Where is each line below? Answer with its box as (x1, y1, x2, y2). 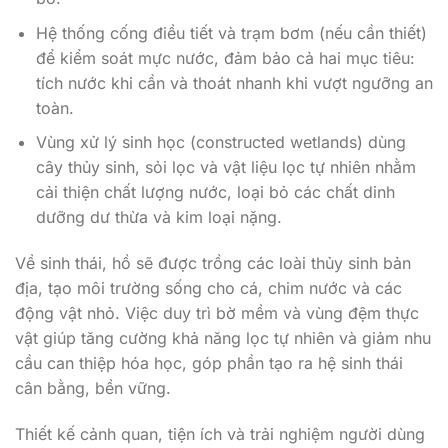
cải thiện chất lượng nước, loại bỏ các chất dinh (35, 182, 395, 203)
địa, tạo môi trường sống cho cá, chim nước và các (15, 277, 402, 298)
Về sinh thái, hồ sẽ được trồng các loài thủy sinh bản (15, 252, 411, 273)
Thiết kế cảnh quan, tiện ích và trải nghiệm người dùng (15, 423, 425, 444)
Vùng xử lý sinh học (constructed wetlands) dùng (35, 132, 406, 153)
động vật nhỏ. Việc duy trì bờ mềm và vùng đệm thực (15, 302, 419, 323)
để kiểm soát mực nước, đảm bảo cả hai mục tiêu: (35, 47, 415, 68)
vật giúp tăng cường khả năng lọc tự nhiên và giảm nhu (15, 327, 431, 348)
